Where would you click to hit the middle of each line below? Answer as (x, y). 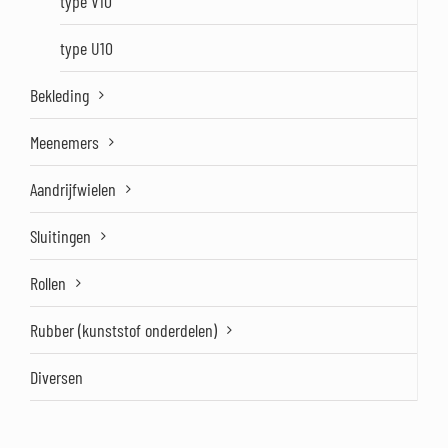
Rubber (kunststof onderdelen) (123, 330)
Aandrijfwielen (73, 189)
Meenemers (64, 142)
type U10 (86, 48)
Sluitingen (60, 236)
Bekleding (59, 95)
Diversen (56, 377)
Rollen (48, 283)
